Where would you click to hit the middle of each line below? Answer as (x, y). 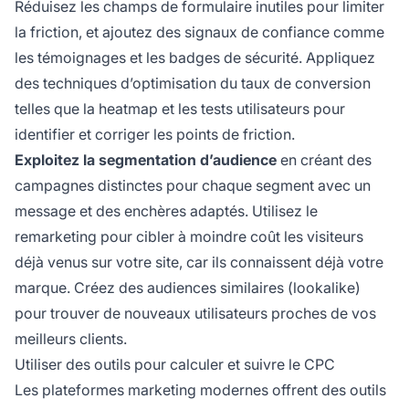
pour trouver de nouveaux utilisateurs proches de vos (195, 314)
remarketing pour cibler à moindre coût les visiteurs (189, 237)
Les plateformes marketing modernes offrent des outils (200, 390)
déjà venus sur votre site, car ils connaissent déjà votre (199, 262)
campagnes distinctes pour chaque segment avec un (193, 186)
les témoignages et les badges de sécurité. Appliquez (195, 58)
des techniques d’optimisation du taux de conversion (193, 84)
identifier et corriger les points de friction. (155, 135)
